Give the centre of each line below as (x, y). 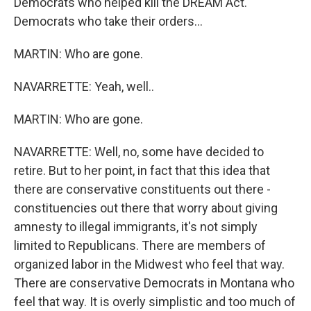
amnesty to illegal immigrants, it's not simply (136, 227)
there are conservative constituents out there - (142, 189)
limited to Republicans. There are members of (140, 245)
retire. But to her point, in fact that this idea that (142, 170)
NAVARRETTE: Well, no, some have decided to (139, 152)
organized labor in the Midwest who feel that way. (149, 264)
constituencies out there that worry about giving (146, 208)
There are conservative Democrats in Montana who (154, 283)
